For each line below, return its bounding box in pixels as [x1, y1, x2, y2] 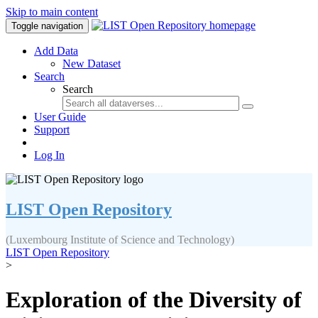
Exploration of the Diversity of [6, 287, 302, 313]
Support [34, 124, 70, 136]
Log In [34, 149, 65, 161]
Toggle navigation [11, 21, 83, 31]
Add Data [34, 45, 78, 57]
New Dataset [62, 57, 121, 70]
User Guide [34, 111, 86, 123]
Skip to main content [6, 6, 98, 18]
